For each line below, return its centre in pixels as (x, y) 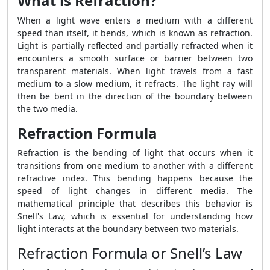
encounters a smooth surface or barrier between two (135, 58)
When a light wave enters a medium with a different (135, 20)
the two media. (48, 109)
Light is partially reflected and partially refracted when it (135, 46)
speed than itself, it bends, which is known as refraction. (135, 33)
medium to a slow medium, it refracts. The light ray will (135, 83)
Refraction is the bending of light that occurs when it (135, 153)
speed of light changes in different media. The (135, 191)
